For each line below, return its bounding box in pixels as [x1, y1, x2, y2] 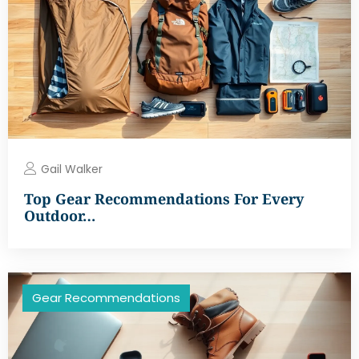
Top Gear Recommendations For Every [24, 188, 304, 208]
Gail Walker [41, 160, 103, 177]
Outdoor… [24, 205, 95, 225]
